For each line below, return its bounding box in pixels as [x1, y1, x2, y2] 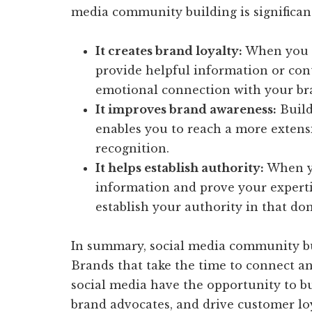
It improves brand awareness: [95, 102, 276, 116]
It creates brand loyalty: [95, 43, 242, 58]
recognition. [95, 141, 169, 155]
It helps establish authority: [95, 160, 264, 175]
